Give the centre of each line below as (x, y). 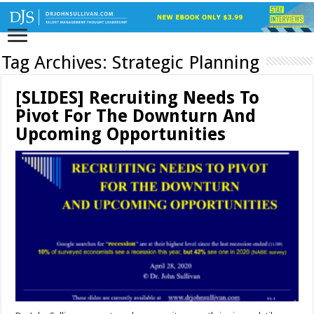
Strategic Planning (186, 63)
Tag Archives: (57, 63)
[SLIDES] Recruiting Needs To (138, 98)
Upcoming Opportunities (121, 135)
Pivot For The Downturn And (136, 116)
